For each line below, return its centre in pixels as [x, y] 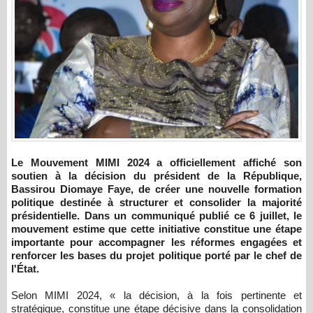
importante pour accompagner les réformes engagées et [156, 242]
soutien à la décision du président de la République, [156, 176]
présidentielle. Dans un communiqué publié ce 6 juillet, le [156, 216]
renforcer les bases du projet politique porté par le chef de [156, 256]
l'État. [25, 269]
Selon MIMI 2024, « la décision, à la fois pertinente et [156, 296]
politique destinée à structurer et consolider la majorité [156, 203]
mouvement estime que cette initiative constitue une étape [156, 229]
